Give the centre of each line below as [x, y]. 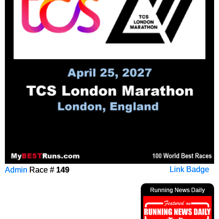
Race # [42, 169]
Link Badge [189, 169]
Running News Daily [177, 190]
